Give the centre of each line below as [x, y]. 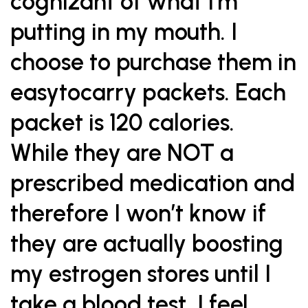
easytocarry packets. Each [148, 92]
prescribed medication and [153, 183]
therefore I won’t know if [138, 213]
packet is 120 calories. [122, 123]
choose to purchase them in [153, 62]
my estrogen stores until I [141, 274]
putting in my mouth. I [124, 32]
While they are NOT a [122, 153]
